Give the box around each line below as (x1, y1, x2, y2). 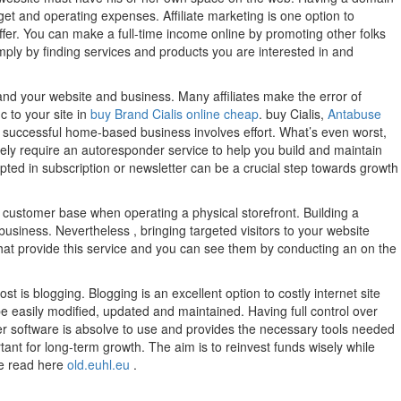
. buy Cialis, (259, 105, 328, 124)
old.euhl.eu (67, 355, 130, 374)
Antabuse (328, 105, 381, 124)
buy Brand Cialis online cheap (90, 105, 259, 124)
